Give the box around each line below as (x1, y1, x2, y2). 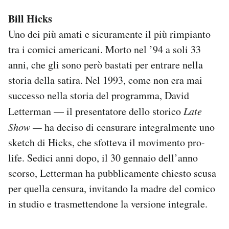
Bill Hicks (8, 11, 52, 26)
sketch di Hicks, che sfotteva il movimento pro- (8, 135, 205, 149)
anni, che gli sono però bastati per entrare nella (8, 57, 203, 72)
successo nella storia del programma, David (8, 88, 189, 102)
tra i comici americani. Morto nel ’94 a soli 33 (8, 42, 201, 56)
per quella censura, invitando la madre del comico (8, 181, 215, 195)
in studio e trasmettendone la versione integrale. (8, 196, 208, 211)
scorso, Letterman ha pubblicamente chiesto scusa (8, 166, 216, 180)
